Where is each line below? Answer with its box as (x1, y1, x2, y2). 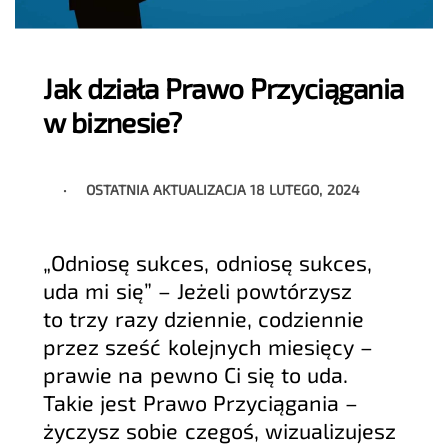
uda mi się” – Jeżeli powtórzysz (43, 277, 352, 304)
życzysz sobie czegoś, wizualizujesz (43, 417, 396, 444)
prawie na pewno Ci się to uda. (43, 361, 348, 388)
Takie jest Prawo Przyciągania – (43, 389, 358, 416)
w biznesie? (43, 105, 182, 140)
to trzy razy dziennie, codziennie (43, 305, 364, 332)
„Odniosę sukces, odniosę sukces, (43, 249, 372, 276)
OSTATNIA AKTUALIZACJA (86, 180, 251, 198)
